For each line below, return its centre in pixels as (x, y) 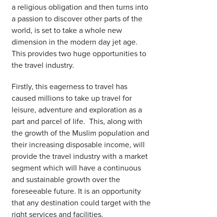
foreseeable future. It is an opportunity (76, 191)
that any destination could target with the (81, 202)
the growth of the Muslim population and (80, 132)
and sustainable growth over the (66, 179)
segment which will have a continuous (76, 167)
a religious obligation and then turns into (80, 7)
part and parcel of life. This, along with (77, 121)
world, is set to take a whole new (67, 30)
